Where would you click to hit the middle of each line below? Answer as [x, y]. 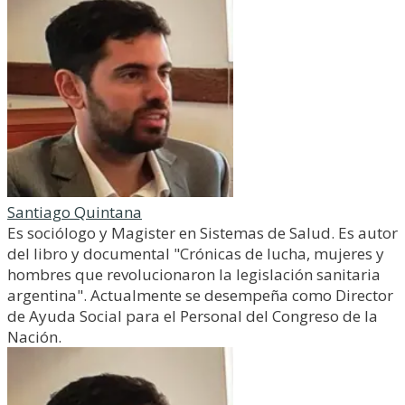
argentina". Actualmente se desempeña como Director [200, 295]
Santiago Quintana [75, 212]
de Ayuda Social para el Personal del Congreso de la [193, 316]
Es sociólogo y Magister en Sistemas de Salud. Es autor [202, 233]
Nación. [34, 337]
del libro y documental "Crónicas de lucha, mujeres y [196, 254]
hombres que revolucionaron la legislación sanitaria [194, 274]
